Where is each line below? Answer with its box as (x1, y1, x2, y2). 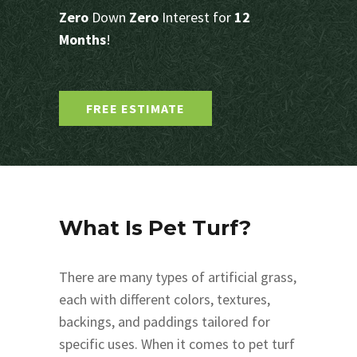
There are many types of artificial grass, (59, 267, 296, 286)
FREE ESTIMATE (86, 100, 185, 116)
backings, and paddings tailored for (59, 312, 270, 331)
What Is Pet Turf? (59, 214, 251, 241)
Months (59, 29, 106, 49)
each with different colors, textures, (59, 289, 270, 308)
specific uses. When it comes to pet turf (59, 334, 295, 353)
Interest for (159, 7, 234, 26)
